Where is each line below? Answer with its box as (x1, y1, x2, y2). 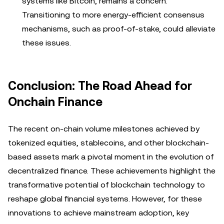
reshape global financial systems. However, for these (8, 194, 202, 203)
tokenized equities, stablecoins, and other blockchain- (8, 138, 209, 147)
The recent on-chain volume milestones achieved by (8, 124, 199, 133)
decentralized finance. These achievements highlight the (8, 166, 215, 175)
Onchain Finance (8, 95, 102, 109)
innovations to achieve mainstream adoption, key (8, 208, 189, 217)
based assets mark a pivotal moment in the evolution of (8, 152, 214, 161)
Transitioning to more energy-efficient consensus (22, 10, 204, 19)
